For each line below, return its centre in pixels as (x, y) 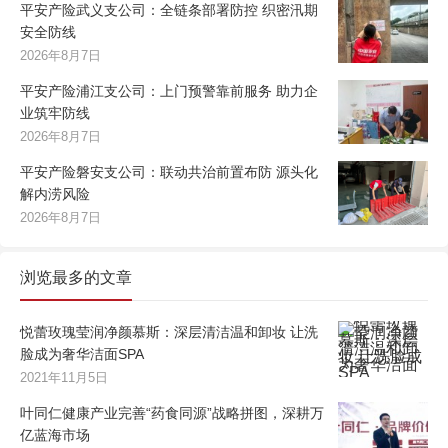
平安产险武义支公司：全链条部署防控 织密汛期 (169, 10)
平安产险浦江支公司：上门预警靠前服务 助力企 (169, 91)
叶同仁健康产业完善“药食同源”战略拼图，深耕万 (172, 413)
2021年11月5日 (64, 378)
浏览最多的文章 (76, 278)
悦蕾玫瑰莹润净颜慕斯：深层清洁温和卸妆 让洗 (169, 332)
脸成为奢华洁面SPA (82, 354)
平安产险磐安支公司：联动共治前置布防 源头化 (169, 172)
